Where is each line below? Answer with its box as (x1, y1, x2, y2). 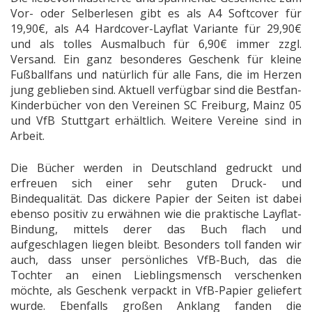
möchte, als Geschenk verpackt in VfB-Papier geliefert (10, 283, 302, 299)
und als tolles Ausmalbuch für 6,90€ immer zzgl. (10, 36, 302, 52)
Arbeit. (10, 128, 45, 144)
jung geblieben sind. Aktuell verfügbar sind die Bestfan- (10, 82, 302, 98)
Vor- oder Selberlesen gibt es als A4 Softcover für (10, 6, 302, 22)
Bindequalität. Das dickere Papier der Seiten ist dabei (10, 191, 302, 207)
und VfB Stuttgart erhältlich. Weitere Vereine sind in (10, 113, 302, 129)
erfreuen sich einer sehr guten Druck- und (10, 175, 302, 192)
